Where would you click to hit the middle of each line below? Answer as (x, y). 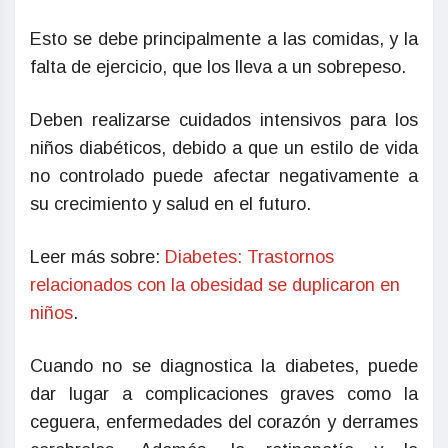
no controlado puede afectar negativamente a (224, 176)
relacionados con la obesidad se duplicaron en (215, 285)
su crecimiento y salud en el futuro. (170, 204)
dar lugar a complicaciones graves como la (224, 394)
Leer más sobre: (97, 257)
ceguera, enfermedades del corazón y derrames (224, 422)
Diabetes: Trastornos (249, 257)
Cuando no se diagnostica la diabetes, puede (224, 366)
